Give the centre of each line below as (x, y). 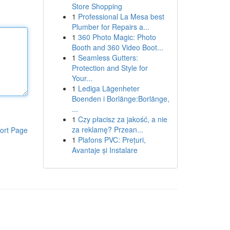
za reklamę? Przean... (107, 129)
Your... (82, 78)
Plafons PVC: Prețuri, (112, 140)
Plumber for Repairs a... (110, 27)
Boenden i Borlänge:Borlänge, (120, 99)
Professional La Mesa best (121, 16)
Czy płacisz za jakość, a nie (122, 119)
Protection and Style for (110, 68)
